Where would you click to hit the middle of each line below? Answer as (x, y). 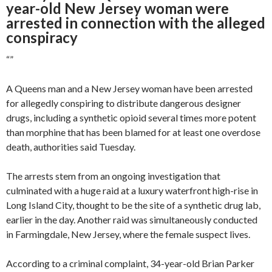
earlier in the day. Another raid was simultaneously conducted (132, 219)
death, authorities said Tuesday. (71, 146)
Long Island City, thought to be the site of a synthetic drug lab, (133, 205)
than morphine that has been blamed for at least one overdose (133, 132)
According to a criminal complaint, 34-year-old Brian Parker (130, 263)
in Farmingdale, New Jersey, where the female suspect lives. (128, 234)
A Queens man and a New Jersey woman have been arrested (129, 88)
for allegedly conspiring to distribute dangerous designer (124, 103)
